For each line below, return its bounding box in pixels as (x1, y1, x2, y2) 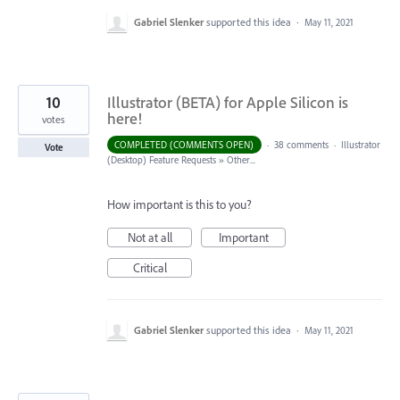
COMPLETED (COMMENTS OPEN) (114, 137, 254, 151)
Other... (227, 153, 255, 166)
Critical (132, 259, 167, 276)
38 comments (273, 137, 329, 151)
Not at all (127, 229, 172, 246)
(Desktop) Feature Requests (107, 153, 216, 166)
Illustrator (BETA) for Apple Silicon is (107, 91, 348, 112)
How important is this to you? (107, 196, 252, 212)
